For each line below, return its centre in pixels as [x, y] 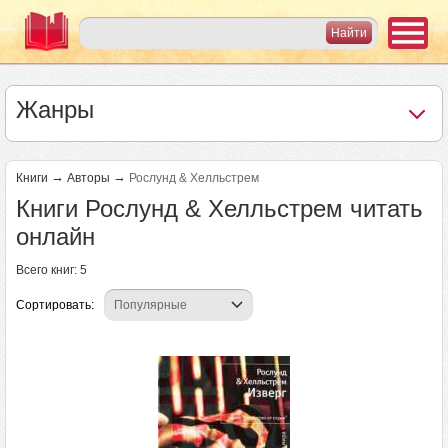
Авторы [88, 178]
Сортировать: [55, 305]
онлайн [55, 236]
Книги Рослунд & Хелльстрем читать [219, 208]
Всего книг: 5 [51, 270]
